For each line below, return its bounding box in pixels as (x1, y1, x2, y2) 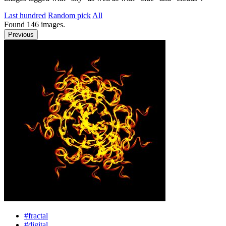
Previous (8, 31, 34, 38)
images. (39, 20, 65, 29)
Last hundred (4, 11, 46, 20)
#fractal (24, 211, 48, 220)
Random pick (48, 11, 91, 20)
